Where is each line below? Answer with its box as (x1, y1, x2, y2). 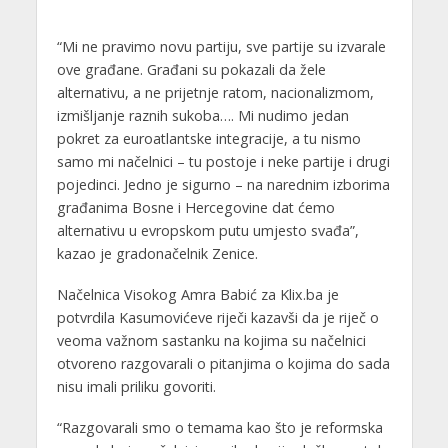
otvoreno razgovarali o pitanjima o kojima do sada (56, 353, 390, 373)
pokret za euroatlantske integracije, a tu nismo (56, 128, 361, 148)
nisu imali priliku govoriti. (56, 376, 216, 396)
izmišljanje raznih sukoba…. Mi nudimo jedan (56, 105, 349, 125)
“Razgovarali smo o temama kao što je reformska (56, 417, 383, 437)
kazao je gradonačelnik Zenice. (56, 243, 258, 263)
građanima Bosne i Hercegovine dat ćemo (56, 197, 335, 217)
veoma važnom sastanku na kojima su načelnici (56, 330, 366, 350)
